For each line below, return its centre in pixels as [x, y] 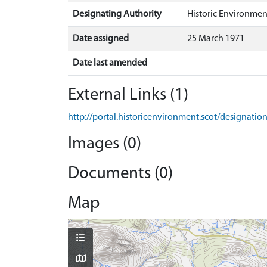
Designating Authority [117, 14]
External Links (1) [128, 95]
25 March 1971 [216, 39]
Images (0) [105, 144]
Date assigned [101, 39]
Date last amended [110, 63]
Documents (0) [120, 174]
